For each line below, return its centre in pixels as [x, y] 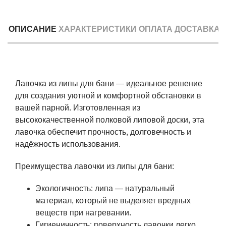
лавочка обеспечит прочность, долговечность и [103, 132]
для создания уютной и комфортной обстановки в [108, 95]
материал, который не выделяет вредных [113, 200]
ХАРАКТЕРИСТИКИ [98, 29]
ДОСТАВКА [197, 29]
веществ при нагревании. [83, 212]
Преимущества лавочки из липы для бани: [95, 166]
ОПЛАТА [156, 29]
